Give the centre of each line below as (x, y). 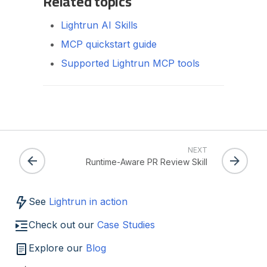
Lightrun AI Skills (99, 25)
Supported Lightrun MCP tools (130, 63)
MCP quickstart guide (109, 44)
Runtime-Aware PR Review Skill (147, 162)
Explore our (57, 248)
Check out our (63, 225)
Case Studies (126, 225)
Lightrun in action (88, 202)
